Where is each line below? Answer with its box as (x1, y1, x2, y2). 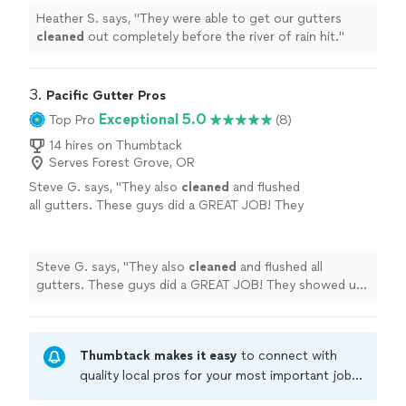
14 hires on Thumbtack (49, 138, 182, 154)
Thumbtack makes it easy (80, 348, 241, 364)
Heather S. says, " (36, 11, 140, 27)
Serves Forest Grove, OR (49, 155, 195, 171)
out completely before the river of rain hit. (84, 29, 339, 45)
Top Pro (49, 111, 95, 128)
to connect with (241, 348, 337, 364)
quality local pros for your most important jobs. (80, 368, 362, 384)
